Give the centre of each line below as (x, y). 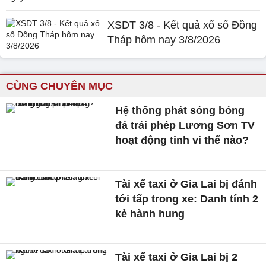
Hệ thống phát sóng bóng (180, 110)
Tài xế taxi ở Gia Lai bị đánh (186, 184)
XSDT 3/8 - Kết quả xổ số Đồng (183, 25)
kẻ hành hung (150, 213)
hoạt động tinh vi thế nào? (182, 140)
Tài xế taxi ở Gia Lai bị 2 (177, 257)
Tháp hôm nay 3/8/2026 (164, 40)
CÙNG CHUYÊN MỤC (59, 86)
